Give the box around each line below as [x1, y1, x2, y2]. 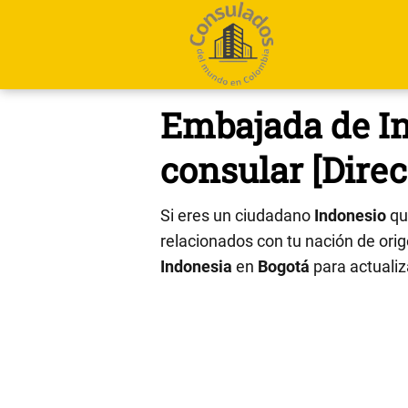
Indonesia [160, 256, 232, 276]
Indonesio [314, 205, 386, 225]
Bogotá [258, 256, 310, 276]
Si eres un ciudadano [160, 205, 314, 225]
